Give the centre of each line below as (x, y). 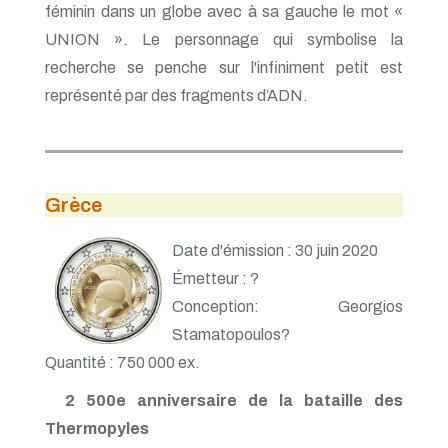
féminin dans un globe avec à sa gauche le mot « (224, 11)
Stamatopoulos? (231, 334)
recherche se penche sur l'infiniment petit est (224, 67)
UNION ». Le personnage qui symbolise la (224, 39)
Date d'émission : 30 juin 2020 (275, 250)
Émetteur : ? (216, 278)
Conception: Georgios (287, 306)
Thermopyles (97, 428)
